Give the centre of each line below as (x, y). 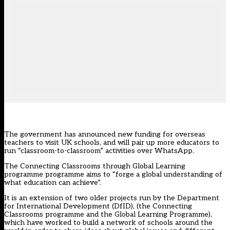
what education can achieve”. (53, 183)
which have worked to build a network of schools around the (108, 223)
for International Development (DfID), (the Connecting (98, 206)
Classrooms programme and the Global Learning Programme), (108, 215)
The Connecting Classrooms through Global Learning (95, 166)
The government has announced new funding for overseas (105, 135)
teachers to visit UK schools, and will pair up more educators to (112, 143)
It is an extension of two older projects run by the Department (112, 198)
